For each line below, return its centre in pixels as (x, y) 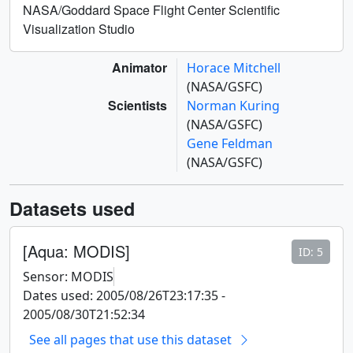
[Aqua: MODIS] (76, 251)
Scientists (137, 105)
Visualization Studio (79, 28)
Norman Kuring (233, 105)
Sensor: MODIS (68, 276)
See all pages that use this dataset (130, 339)
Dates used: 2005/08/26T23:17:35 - (124, 295)
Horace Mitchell (234, 67)
